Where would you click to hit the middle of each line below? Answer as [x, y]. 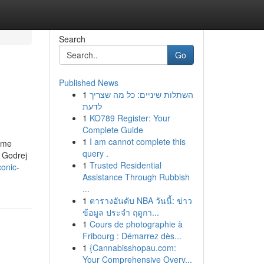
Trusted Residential [125, 165]
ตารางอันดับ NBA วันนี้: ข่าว [141, 200]
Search [72, 39]
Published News [88, 82]
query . [95, 153]
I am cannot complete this [137, 141]
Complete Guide [113, 130]
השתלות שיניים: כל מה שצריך [141, 94]
